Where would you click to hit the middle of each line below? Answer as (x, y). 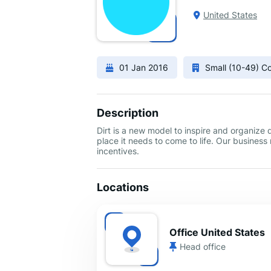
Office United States (217, 233)
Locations (123, 187)
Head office (203, 247)
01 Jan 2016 (144, 67)
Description (128, 113)
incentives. (118, 151)
